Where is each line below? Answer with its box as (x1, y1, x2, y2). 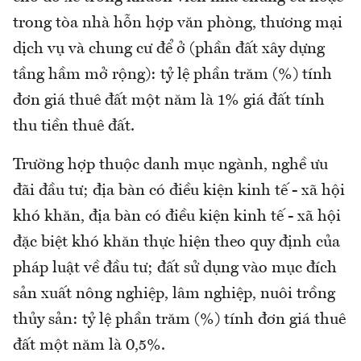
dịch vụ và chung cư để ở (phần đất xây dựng (13, 40, 325, 57)
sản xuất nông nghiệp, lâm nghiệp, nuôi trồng (13, 285, 335, 302)
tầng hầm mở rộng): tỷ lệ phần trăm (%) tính (13, 66, 332, 83)
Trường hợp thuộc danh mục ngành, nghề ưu (13, 156, 328, 173)
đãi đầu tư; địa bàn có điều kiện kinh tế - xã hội (13, 182, 345, 199)
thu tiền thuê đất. (13, 118, 135, 135)
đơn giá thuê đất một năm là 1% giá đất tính (13, 92, 325, 109)
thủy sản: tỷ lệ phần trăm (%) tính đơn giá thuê (13, 311, 346, 328)
